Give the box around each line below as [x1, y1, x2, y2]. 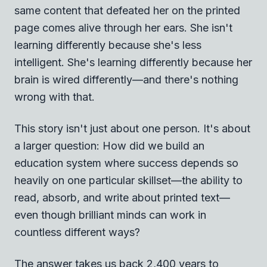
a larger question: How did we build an [14, 139, 204, 152]
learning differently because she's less [14, 38, 201, 51]
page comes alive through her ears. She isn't [14, 21, 232, 34]
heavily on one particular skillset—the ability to [14, 173, 243, 187]
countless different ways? [14, 225, 140, 238]
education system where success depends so [14, 156, 238, 169]
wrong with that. [14, 90, 95, 103]
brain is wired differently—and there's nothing [14, 73, 238, 86]
